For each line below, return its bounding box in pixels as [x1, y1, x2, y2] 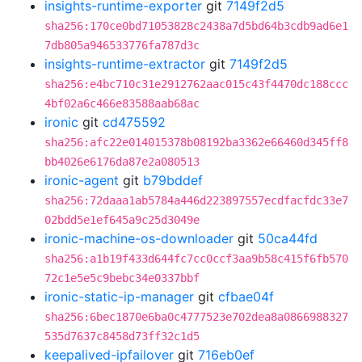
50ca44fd [258, 230, 318, 246]
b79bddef [143, 172, 203, 188]
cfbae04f [218, 288, 274, 305]
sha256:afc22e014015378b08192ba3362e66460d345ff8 [44, 136, 348, 149]
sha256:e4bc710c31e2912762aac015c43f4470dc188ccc [44, 78, 348, 90]
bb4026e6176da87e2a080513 [44, 155, 200, 168]
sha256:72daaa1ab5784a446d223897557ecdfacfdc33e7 [44, 194, 348, 207]
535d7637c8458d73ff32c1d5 [44, 330, 200, 343]
